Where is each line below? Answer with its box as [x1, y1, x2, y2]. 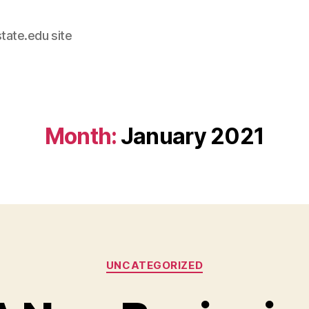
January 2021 [121, 123, 264, 150]
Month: [45, 123, 117, 150]
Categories [154, 252, 215, 266]
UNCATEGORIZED [106, 259, 203, 272]
